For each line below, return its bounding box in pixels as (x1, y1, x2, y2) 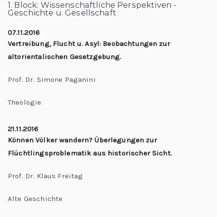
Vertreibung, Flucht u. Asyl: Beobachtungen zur (8, 39, 170, 48)
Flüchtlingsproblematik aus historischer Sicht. (8, 148, 172, 157)
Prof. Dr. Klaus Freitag (8, 171, 83, 180)
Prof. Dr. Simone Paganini (8, 75, 96, 84)
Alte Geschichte (8, 194, 63, 203)
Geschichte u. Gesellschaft (8, 8, 116, 17)
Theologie (8, 98, 42, 107)
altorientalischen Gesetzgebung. (8, 52, 122, 61)
